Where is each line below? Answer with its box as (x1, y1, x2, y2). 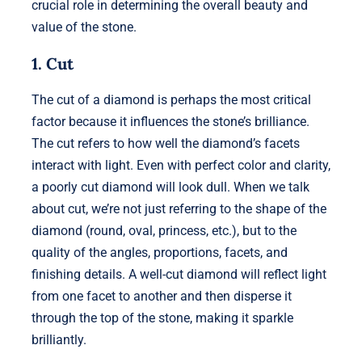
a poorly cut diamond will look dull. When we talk (31, 179, 309, 195)
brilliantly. (31, 331, 86, 347)
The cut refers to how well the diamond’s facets (31, 135, 300, 151)
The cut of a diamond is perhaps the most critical (31, 91, 311, 107)
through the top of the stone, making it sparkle (31, 309, 293, 326)
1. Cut (31, 53, 74, 74)
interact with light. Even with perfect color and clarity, (31, 157, 330, 173)
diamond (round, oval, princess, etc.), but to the (31, 222, 297, 238)
